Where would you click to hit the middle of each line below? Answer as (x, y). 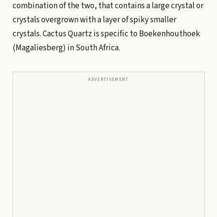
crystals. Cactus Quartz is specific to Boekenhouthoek (106, 34)
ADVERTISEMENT (108, 79)
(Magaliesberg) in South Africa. (66, 48)
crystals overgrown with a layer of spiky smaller (94, 20)
